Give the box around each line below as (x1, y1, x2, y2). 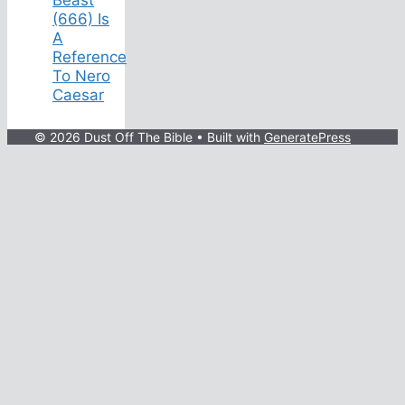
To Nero (52, 66, 110, 85)
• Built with (193, 128, 264, 145)
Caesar (52, 85, 104, 104)
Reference (52, 47, 127, 66)
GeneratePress (264, 128, 351, 145)
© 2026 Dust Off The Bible (34, 128, 193, 145)
